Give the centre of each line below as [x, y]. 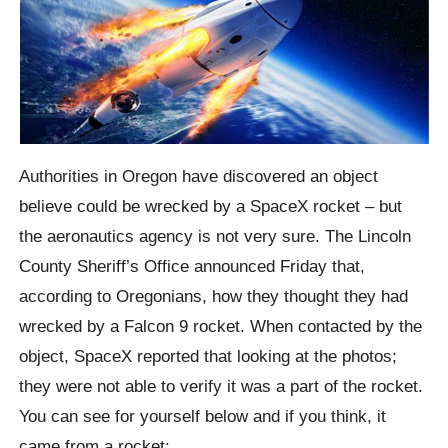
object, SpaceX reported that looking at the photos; [208, 356]
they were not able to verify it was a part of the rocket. [221, 386]
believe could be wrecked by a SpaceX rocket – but [211, 206]
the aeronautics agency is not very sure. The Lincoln [215, 236]
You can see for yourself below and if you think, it [203, 416]
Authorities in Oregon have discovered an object [199, 176]
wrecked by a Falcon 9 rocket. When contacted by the [221, 326]
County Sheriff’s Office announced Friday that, [192, 266]
